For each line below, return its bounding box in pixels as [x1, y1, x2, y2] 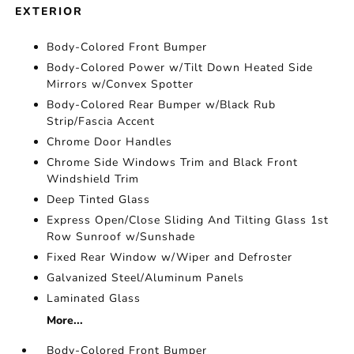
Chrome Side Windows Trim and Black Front [47, 155, 299, 171]
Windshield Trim [47, 171, 140, 187]
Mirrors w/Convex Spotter [47, 77, 194, 92]
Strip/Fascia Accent [47, 114, 156, 130]
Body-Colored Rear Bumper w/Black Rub [47, 97, 277, 113]
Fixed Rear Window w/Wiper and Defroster [47, 250, 293, 265]
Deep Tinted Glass [47, 192, 151, 208]
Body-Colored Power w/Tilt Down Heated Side [47, 60, 314, 76]
